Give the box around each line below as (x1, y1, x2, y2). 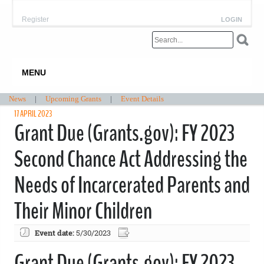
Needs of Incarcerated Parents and (14, 170, 250, 201)
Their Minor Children (14, 196, 152, 227)
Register (22, 15, 49, 24)
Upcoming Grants (45, 94, 101, 103)
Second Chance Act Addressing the (14, 144, 247, 175)
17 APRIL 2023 (14, 107, 52, 120)
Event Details (121, 94, 164, 103)
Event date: (35, 227, 74, 238)
